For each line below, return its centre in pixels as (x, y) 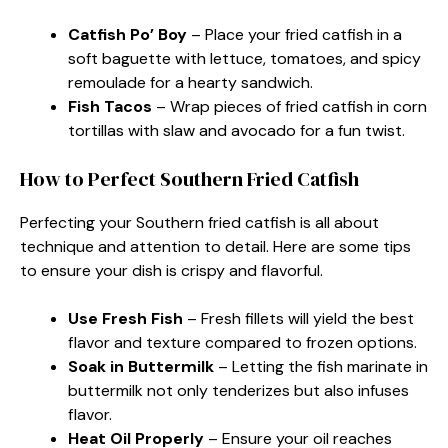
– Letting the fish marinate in (321, 366)
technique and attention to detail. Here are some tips (215, 246)
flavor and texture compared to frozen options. (242, 342)
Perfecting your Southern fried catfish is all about (199, 222)
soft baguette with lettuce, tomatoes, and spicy (244, 58)
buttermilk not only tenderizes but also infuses (238, 390)
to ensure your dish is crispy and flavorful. (171, 270)
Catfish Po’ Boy (127, 34)
